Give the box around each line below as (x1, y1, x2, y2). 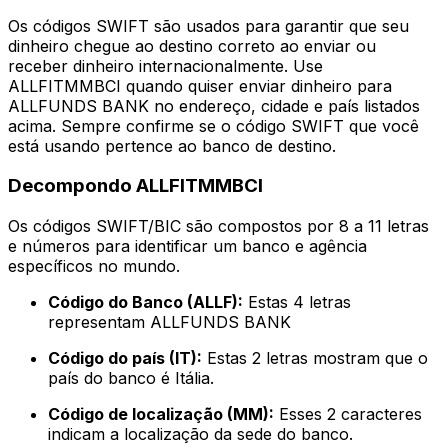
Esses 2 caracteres (274, 404, 422, 425)
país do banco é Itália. (48, 368, 214, 389)
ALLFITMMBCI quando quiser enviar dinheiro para (8, 75, 392, 96)
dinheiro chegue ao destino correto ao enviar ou (8, 35, 376, 56)
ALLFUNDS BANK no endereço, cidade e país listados (8, 95, 420, 116)
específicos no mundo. (8, 256, 180, 277)
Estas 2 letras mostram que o (202, 348, 428, 369)
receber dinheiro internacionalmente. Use (8, 55, 323, 76)
